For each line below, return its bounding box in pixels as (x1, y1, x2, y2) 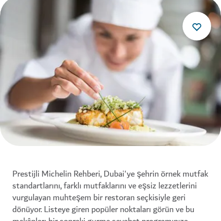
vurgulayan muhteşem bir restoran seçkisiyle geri (12, 190, 185, 205)
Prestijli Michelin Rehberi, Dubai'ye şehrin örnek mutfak (12, 166, 208, 181)
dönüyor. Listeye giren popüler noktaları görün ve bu (12, 202, 194, 217)
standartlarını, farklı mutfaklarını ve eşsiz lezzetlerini (12, 178, 197, 193)
